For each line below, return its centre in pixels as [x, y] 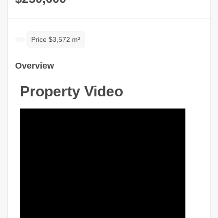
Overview [35, 66]
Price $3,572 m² [56, 40]
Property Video [72, 91]
